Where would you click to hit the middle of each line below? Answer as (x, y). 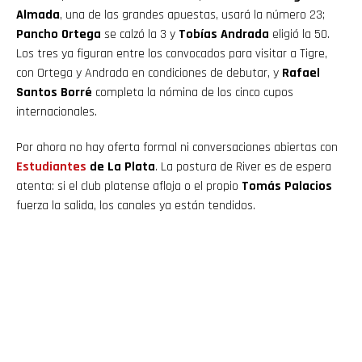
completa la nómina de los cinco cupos (193, 92)
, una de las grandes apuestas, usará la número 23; (192, 15)
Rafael (301, 73)
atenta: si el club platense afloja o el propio (129, 186)
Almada (38, 15)
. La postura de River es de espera (243, 166)
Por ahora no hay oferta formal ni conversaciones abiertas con (177, 147)
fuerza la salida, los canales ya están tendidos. (136, 205)
